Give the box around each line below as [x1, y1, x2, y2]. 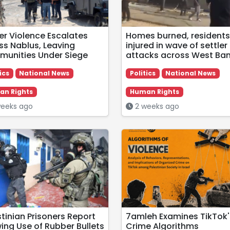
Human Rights [129, 87, 179, 97]
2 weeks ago [132, 101, 179, 112]
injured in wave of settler [125, 39, 227, 51]
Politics [129, 68, 156, 78]
